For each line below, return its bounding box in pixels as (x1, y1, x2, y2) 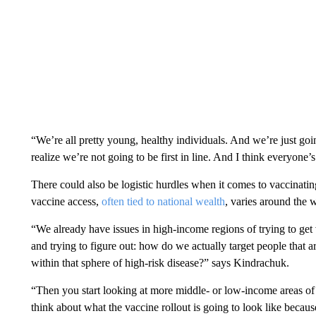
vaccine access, (30, 195, 102, 207)
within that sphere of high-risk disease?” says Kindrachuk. (30, 256, 289, 269)
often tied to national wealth (101, 195, 225, 207)
